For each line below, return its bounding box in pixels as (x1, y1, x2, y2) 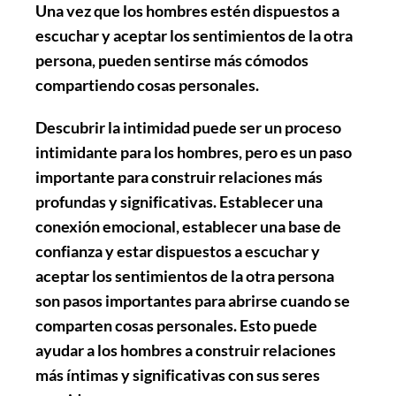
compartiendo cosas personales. (35, 74, 259, 95)
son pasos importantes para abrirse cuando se (35, 290, 350, 310)
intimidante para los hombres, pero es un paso (35, 141, 352, 162)
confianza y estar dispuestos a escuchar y (35, 240, 320, 261)
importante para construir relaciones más (35, 166, 323, 187)
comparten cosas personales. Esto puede (35, 315, 317, 335)
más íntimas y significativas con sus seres (35, 364, 320, 385)
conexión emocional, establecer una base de (35, 216, 341, 236)
